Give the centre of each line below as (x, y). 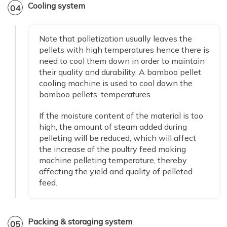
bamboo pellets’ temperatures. (96, 94)
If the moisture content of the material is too (121, 116)
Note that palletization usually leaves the (116, 39)
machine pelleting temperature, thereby (113, 160)
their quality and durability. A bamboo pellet (120, 72)
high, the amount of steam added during (113, 127)
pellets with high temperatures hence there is (124, 50)
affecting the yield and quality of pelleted (116, 172)
